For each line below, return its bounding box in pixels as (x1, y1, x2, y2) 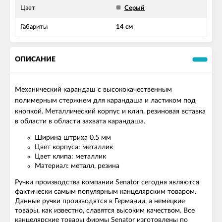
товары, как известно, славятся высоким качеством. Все (15, 207, 195, 215)
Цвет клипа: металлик (35, 153, 106, 161)
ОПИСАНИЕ (15, 56, 55, 63)
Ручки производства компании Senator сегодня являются (15, 179, 199, 186)
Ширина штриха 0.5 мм (35, 134, 111, 142)
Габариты (20, 24, 48, 31)
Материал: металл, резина (35, 163, 119, 170)
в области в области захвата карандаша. (15, 118, 145, 125)
